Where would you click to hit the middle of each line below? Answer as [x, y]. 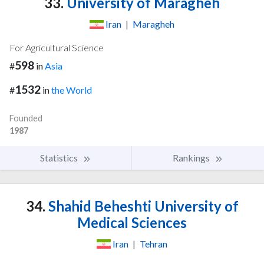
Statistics [60, 158]
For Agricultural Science [57, 48]
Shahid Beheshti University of [142, 206]
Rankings [192, 158]
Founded [26, 118]
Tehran [154, 244]
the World [72, 90]
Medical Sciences [132, 223]
